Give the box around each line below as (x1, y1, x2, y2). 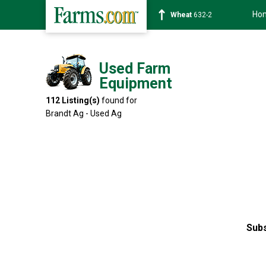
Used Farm (99, 60, 170, 77)
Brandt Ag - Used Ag (46, 109, 122, 118)
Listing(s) (62, 96, 100, 105)
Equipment (99, 75, 172, 92)
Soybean (170, 11, 200, 19)
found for (100, 96, 137, 105)
